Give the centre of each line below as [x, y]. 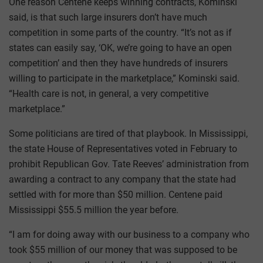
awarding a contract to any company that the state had [122, 180]
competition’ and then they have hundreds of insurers [118, 63]
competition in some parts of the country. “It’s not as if [120, 33]
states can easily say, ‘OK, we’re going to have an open [120, 48]
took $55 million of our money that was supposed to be [123, 250]
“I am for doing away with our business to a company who [129, 235]
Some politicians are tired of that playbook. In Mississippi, [128, 134]
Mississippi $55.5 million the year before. [94, 210]
